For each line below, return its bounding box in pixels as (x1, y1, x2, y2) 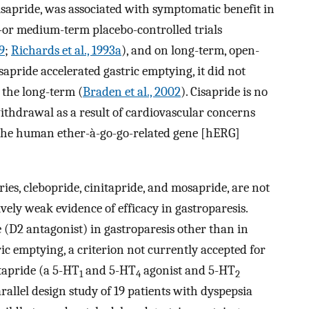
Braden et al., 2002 (83, 84, 181, 100)
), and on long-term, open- (121, 43, 259, 59)
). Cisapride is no (181, 84, 268, 100)
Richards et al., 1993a (11, 43, 121, 59)
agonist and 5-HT (141, 263, 235, 279)
